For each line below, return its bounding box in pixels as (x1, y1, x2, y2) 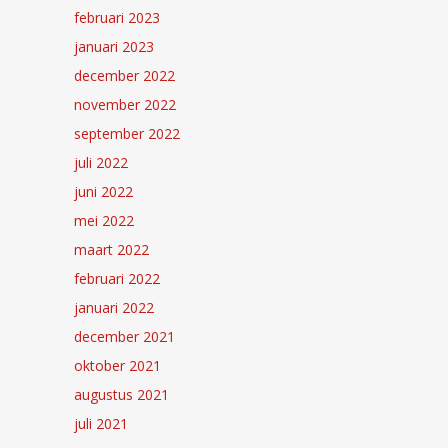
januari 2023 (74, 36, 154, 56)
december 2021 (74, 326, 175, 346)
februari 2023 (74, 7, 160, 27)
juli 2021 (74, 413, 128, 433)
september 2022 (74, 123, 180, 143)
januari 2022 (74, 297, 154, 317)
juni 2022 (74, 181, 133, 201)
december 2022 (74, 65, 175, 85)
